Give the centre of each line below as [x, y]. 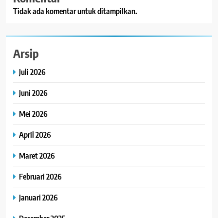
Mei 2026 [33, 114]
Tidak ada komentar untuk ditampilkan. [75, 11]
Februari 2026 [40, 177]
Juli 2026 [32, 72]
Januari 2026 [38, 198]
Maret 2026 [37, 156]
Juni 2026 [33, 93]
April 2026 [35, 135]
